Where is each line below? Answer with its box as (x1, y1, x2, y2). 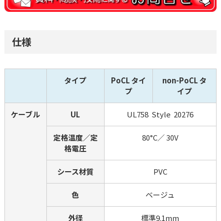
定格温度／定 (53, 132, 98, 143)
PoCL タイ (110, 74, 146, 85)
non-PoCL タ (162, 74, 207, 85)
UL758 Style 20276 (127, 109, 194, 119)
